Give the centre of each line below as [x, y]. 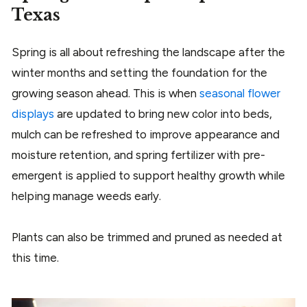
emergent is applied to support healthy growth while [148, 176]
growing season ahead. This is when [106, 94]
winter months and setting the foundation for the [139, 73]
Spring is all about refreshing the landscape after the [148, 52]
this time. [37, 258]
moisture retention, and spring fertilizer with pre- [138, 155]
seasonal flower [240, 94]
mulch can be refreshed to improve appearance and [146, 135]
